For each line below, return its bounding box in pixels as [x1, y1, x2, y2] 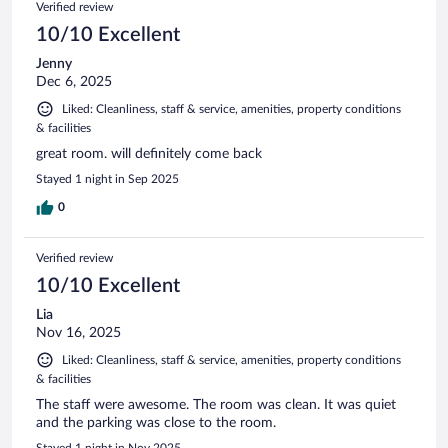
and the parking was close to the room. [36, 415, 276, 430]
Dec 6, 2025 [36, 74, 112, 89]
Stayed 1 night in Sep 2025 [36, 172, 179, 185]
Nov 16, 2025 [36, 325, 121, 340]
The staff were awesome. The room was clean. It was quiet [36, 397, 396, 412]
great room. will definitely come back [36, 146, 262, 161]
